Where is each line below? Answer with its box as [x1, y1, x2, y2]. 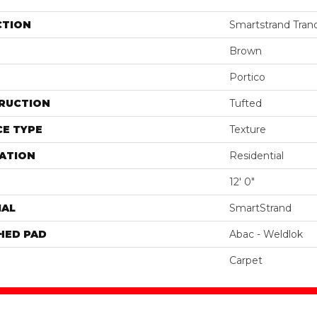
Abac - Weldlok [229, 227, 303, 241]
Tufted [229, 96, 262, 110]
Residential [229, 149, 284, 162]
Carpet [229, 253, 263, 267]
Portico [229, 70, 265, 83]
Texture [229, 122, 266, 136]
